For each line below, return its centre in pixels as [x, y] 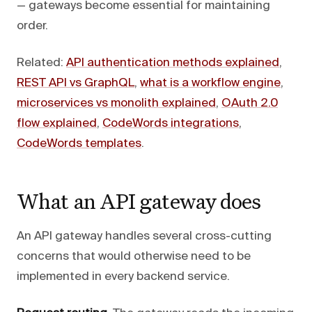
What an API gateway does [139, 201]
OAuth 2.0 [250, 103]
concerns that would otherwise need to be [134, 256]
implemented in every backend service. [123, 276]
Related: [41, 63]
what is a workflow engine [210, 83]
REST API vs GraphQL [76, 83]
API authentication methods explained [173, 63]
